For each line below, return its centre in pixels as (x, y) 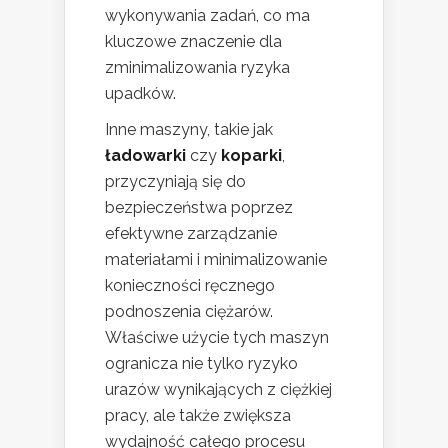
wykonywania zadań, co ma (207, 15)
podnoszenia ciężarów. (189, 311)
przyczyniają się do (175, 181)
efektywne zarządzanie (191, 233)
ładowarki (145, 155)
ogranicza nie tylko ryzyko (201, 363)
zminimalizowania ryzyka (197, 67)
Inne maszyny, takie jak (189, 129)
